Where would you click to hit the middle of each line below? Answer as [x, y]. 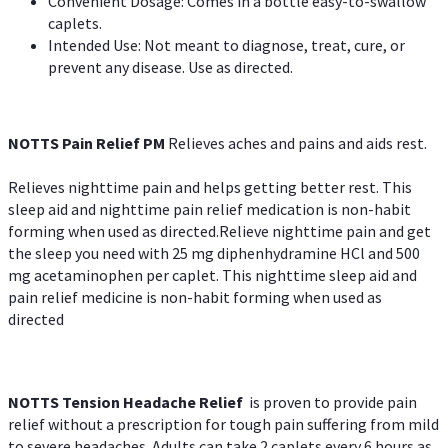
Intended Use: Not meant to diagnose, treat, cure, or [226, 44]
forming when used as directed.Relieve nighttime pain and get [219, 231]
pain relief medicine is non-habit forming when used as [195, 297]
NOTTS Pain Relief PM [88, 142]
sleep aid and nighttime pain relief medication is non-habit [209, 209]
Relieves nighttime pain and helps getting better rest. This [210, 187]
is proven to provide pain [333, 401]
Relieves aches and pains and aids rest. [297, 142]
